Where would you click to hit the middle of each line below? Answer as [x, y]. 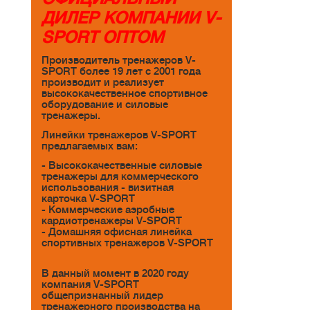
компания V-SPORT [90, 284]
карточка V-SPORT [88, 198]
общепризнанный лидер [102, 295]
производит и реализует [103, 83]
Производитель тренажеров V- [119, 61]
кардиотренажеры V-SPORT [112, 220]
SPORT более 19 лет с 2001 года [121, 72]
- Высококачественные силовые [122, 165]
